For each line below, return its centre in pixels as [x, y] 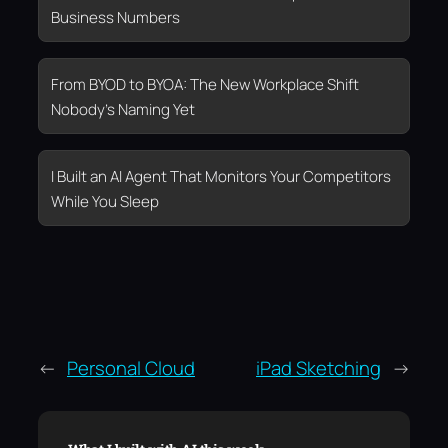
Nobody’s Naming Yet [123, 110]
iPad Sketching [318, 368]
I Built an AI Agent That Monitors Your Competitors [221, 177]
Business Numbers [115, 18]
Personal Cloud [131, 368]
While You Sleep [105, 202]
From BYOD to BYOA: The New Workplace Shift [205, 85]
